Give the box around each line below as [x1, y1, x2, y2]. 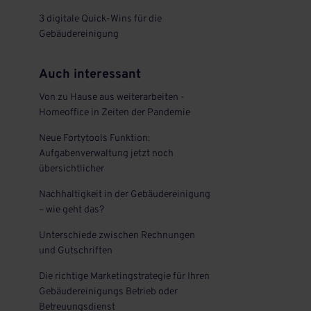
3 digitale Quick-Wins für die [38, 13, 162, 25]
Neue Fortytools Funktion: [38, 133, 150, 144]
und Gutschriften [38, 245, 112, 257]
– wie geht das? [38, 204, 104, 216]
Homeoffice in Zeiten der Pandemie [38, 107, 190, 119]
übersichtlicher [38, 163, 104, 175]
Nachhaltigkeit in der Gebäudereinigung [38, 189, 210, 201]
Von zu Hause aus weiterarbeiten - [38, 92, 185, 103]
